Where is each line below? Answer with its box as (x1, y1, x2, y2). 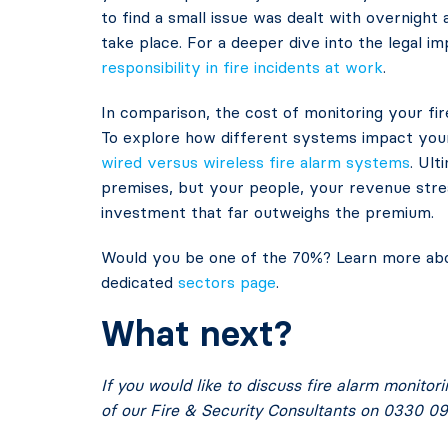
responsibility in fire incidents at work (100, 57, 383, 77)
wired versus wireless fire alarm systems (100, 152, 410, 172)
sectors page (177, 272, 276, 292)
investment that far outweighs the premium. (100, 202, 434, 222)
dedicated (100, 272, 178, 292)
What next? (100, 312, 292, 355)
